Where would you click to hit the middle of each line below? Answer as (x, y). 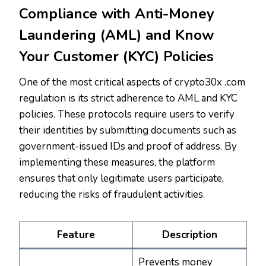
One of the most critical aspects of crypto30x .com (132, 83)
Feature (76, 235)
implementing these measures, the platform (117, 163)
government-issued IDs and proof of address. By (128, 147)
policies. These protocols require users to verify (127, 115)
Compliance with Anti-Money (117, 14)
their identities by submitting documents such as (128, 131)
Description (190, 235)
